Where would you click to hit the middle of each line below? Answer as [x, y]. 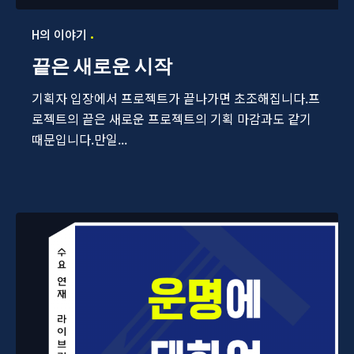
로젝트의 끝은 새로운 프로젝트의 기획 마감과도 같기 [171, 119]
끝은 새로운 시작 [102, 66]
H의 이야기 [59, 35]
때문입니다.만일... [79, 139]
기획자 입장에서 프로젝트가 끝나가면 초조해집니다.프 [176, 98]
